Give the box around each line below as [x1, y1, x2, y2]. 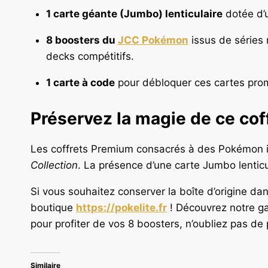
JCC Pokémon [117, 33, 188, 46]
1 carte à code [45, 76, 115, 89]
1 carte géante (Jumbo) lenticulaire [45, 7, 223, 20]
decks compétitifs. [45, 50, 134, 62]
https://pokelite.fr [76, 202, 167, 214]
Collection [31, 159, 78, 172]
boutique [31, 202, 76, 214]
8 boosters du [45, 33, 118, 46]
